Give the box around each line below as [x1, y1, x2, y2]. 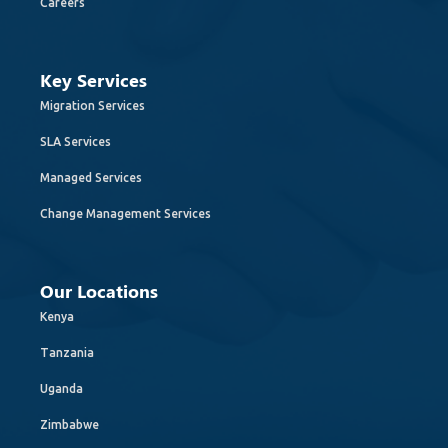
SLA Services [40, 135, 111, 148]
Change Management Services [40, 207, 211, 220]
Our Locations [40, 279, 158, 303]
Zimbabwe [40, 418, 99, 431]
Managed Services [40, 171, 142, 184]
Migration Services [40, 99, 145, 112]
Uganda [40, 382, 83, 395]
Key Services [40, 68, 147, 92]
